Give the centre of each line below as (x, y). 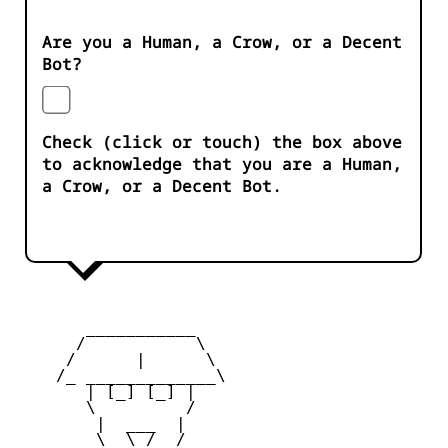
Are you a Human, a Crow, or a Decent (222, 42)
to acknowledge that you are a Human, (222, 164)
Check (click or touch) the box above (222, 142)
